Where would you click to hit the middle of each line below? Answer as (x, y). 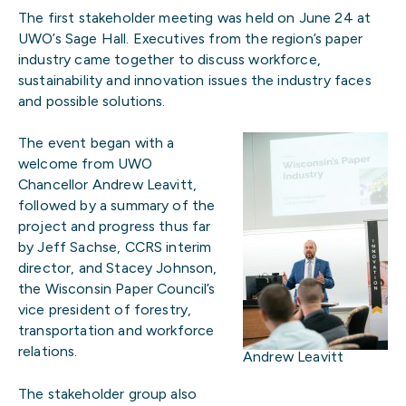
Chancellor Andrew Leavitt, (108, 185)
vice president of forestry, (105, 310)
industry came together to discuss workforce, (169, 59)
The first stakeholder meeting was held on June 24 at (195, 17)
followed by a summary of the (117, 206)
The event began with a (97, 143)
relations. (48, 352)
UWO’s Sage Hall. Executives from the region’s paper (191, 38)
